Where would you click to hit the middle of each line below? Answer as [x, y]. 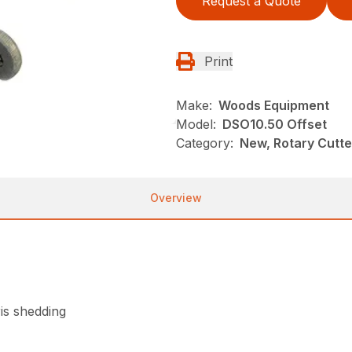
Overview [176, 197]
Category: [205, 143]
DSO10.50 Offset [275, 124]
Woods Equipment [274, 105]
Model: [196, 124]
